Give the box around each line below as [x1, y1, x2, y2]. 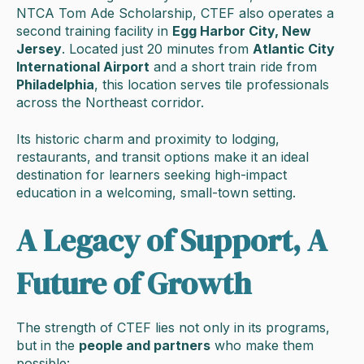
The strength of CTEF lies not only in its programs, [16, 319, 330, 336]
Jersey [16, 41, 62, 58]
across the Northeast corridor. [16, 94, 204, 111]
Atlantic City [253, 41, 335, 58]
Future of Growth [16, 262, 251, 305]
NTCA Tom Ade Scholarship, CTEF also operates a [16, 5, 334, 22]
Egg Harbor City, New [172, 23, 311, 40]
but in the [16, 337, 79, 354]
